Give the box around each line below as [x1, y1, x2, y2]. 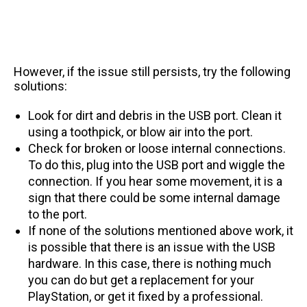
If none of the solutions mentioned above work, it [28, 223, 293, 238]
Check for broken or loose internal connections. [28, 140, 286, 156]
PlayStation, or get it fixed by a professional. [28, 288, 263, 304]
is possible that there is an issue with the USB [28, 239, 275, 254]
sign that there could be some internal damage [28, 190, 280, 205]
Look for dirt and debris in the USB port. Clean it [28, 108, 282, 123]
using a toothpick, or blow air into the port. [28, 124, 256, 139]
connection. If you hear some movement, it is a [28, 173, 282, 188]
